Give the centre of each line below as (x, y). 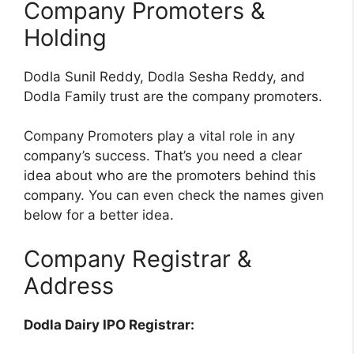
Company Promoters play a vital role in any (159, 136)
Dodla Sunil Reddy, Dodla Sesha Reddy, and (164, 76)
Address (69, 285)
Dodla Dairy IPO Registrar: (109, 324)
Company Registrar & (138, 258)
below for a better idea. (99, 215)
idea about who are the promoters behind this (170, 176)
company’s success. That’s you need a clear (163, 156)
